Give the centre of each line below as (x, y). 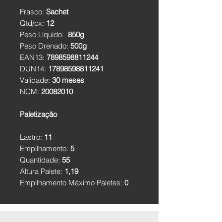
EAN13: (33, 57)
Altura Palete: (42, 171)
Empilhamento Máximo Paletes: (72, 183)
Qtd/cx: (33, 23)
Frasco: (33, 12)
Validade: (36, 80)
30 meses (68, 80)
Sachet (57, 12)
